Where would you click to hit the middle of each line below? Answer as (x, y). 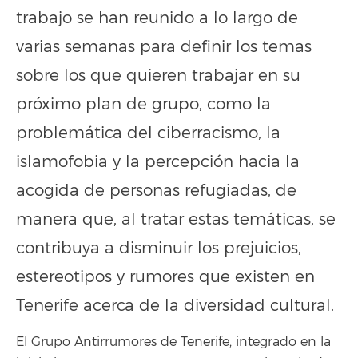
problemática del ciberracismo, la (148, 133)
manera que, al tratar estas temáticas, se (176, 219)
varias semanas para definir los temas (164, 47)
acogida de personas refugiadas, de (156, 191)
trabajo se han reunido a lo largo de (157, 18)
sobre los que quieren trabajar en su (158, 76)
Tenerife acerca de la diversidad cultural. (175, 306)
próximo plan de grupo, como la (143, 104)
